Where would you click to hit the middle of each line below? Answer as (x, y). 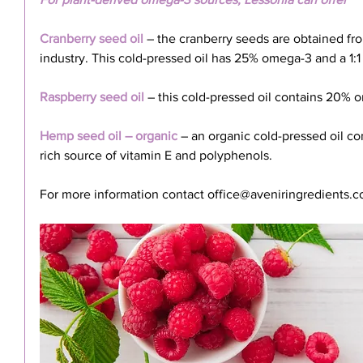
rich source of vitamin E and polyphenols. (156, 155)
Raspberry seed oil (92, 97)
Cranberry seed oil (92, 38)
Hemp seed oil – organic (109, 136)
